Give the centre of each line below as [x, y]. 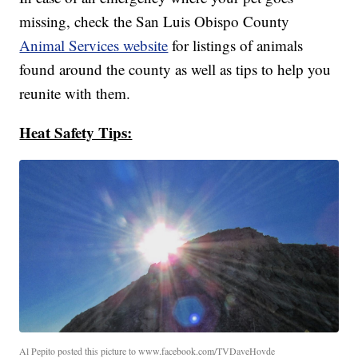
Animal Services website [94, 45]
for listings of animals [236, 45]
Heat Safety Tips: [76, 132]
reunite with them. [75, 93]
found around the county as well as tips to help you [175, 69]
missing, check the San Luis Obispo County [155, 21]
